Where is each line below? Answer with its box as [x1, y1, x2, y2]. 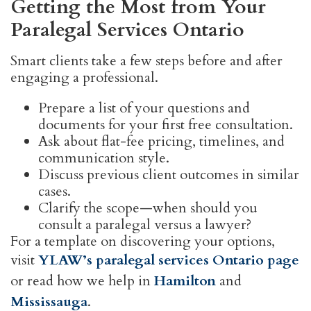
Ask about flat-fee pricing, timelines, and [38, 132, 285, 151]
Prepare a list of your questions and [38, 99, 250, 118]
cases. [38, 182, 71, 201]
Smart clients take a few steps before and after [10, 51, 283, 71]
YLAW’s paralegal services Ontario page [38, 251, 299, 270]
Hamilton [154, 271, 216, 291]
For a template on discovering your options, [10, 232, 275, 251]
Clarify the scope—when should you [38, 199, 258, 218]
